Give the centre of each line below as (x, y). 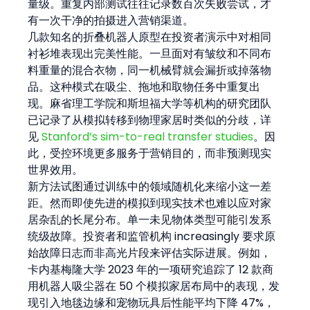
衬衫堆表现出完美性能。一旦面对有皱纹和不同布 (150, 53)
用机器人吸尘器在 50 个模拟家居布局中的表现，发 (154, 286)
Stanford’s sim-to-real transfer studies (148, 136)
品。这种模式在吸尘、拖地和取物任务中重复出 (144, 86)
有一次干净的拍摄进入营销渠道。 (111, 20)
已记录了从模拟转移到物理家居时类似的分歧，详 (150, 120)
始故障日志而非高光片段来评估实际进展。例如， (150, 253)
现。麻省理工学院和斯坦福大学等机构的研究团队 (150, 103)
